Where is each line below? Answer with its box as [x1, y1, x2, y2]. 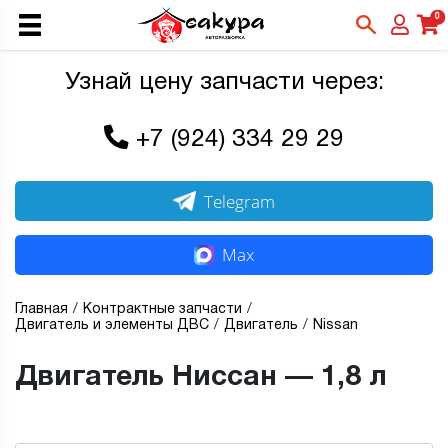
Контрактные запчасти [83, 303, 242, 317]
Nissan [313, 319, 358, 333]
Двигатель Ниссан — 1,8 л [15, 365, 387, 392]
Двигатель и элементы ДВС [15, 319, 209, 333]
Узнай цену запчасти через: [64, 72, 384, 94]
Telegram [204, 189, 276, 213]
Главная [15, 303, 68, 317]
